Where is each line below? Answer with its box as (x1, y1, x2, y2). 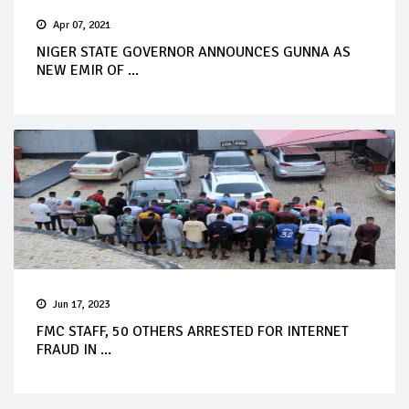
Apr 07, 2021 (53, 18, 110, 33)
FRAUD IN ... (37, 341, 111, 360)
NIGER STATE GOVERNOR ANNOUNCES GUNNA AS (37, 43, 351, 62)
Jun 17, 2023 (53, 298, 110, 312)
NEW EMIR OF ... (37, 61, 139, 80)
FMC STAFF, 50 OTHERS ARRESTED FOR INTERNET (37, 322, 349, 341)
